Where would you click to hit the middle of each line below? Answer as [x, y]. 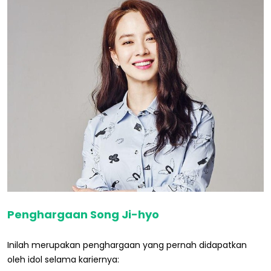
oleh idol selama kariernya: [63, 259]
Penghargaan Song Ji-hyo [83, 214]
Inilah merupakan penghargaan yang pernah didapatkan [127, 245]
